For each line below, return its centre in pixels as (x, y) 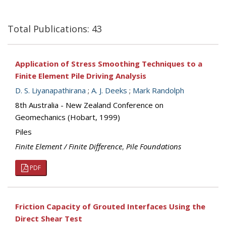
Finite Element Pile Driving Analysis (81, 76)
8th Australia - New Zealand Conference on (89, 105)
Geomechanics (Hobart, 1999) (68, 117)
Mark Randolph (158, 90)
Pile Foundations (154, 146)
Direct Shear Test (49, 218)
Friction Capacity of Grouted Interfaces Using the (110, 206)
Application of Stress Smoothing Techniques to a (109, 64)
